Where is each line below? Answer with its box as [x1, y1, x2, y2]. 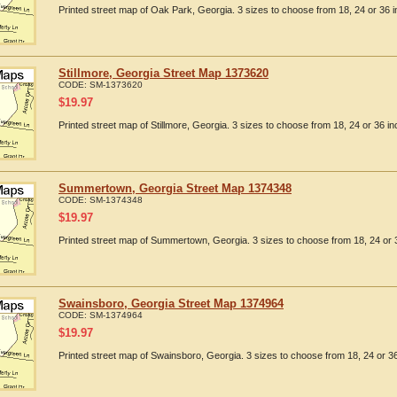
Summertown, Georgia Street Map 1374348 [58, 182, 292, 195]
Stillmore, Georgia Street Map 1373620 [58, 66, 269, 80]
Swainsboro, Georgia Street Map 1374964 [58, 297, 284, 310]
